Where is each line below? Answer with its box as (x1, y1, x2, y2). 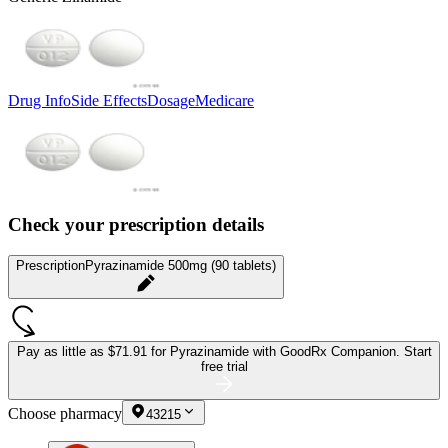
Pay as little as (16, 344, 108, 360)
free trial (200, 359, 248, 375)
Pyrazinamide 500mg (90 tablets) (85, 258, 276, 274)
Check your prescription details (8, 214, 264, 236)
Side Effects (71, 91, 147, 109)
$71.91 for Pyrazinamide (107, 344, 253, 360)
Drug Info (8, 91, 71, 109)
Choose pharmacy (8, 405, 122, 423)
